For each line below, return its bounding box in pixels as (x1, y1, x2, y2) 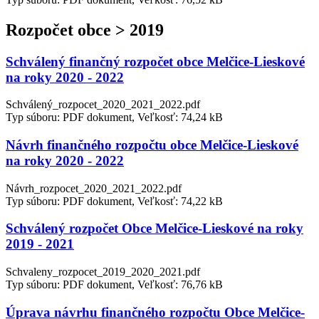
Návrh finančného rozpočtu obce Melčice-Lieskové (6, 137, 298, 152)
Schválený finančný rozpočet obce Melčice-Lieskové (6, 53, 305, 69)
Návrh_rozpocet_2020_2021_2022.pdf (6, 182, 182, 194)
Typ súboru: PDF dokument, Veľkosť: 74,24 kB (6, 111, 223, 124)
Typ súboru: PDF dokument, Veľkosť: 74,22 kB (6, 194, 223, 207)
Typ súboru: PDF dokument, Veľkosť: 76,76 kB (6, 278, 223, 291)
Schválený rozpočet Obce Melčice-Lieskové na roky (6, 221, 303, 236)
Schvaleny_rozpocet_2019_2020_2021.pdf (6, 266, 200, 278)
